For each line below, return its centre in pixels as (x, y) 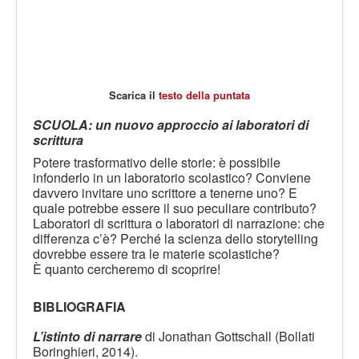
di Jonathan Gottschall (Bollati (228, 336)
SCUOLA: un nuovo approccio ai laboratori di (171, 125)
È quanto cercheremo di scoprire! (127, 269)
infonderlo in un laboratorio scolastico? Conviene (172, 177)
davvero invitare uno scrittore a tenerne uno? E (165, 193)
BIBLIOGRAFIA (79, 307)
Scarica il (134, 95)
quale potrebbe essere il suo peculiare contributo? (175, 208)
